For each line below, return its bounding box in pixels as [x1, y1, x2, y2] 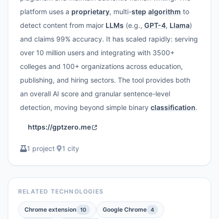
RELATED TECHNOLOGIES [18, 188, 104, 195]
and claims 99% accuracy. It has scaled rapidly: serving [20, 35, 198, 43]
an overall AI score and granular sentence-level [20, 89, 170, 98]
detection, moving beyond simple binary [20, 103, 151, 111]
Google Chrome [103, 206, 147, 213]
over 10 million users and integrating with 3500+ [20, 48, 175, 57]
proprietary [71, 7, 109, 16]
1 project [27, 144, 55, 153]
